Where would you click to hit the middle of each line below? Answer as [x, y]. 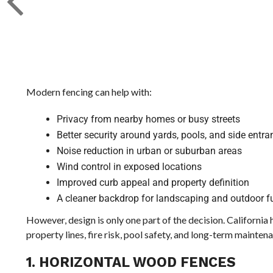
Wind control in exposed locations [129, 166]
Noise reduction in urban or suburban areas [149, 151]
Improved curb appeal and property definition [153, 182]
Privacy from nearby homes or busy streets [148, 119]
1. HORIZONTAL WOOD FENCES [131, 262]
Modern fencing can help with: [89, 91]
